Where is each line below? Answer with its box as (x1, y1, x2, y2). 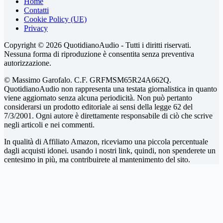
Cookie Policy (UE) (24, 14, 87, 23)
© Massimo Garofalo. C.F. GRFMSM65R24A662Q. (4, 75, 173, 84)
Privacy (24, 23, 48, 32)
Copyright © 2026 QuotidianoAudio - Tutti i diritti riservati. (4, 40, 191, 49)
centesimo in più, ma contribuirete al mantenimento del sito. (4, 155, 190, 164)
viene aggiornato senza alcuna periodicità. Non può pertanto (4, 93, 192, 102)
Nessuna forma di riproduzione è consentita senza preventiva (4, 49, 194, 58)
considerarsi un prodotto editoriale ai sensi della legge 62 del (4, 102, 193, 111)
